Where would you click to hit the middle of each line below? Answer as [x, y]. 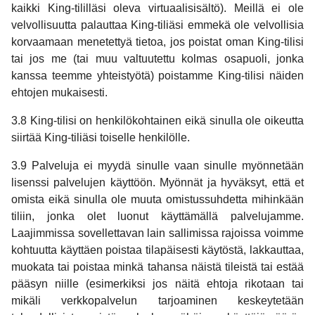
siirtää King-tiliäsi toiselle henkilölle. [101, 137]
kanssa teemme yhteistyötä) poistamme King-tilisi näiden [157, 75]
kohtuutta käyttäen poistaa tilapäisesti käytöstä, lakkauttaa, [157, 250]
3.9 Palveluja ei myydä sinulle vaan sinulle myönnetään [157, 165]
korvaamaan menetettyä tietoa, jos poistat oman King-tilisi [157, 41]
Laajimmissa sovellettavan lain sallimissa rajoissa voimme [157, 233]
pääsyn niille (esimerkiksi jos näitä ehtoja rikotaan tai [157, 283]
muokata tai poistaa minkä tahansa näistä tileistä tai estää [157, 266]
